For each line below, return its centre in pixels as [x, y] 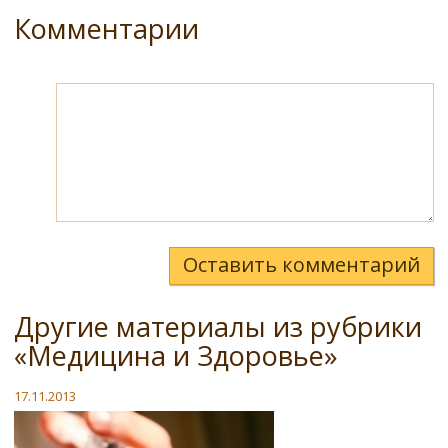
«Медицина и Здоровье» [176, 355]
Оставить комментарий [301, 264]
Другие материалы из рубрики [218, 326]
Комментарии [106, 28]
